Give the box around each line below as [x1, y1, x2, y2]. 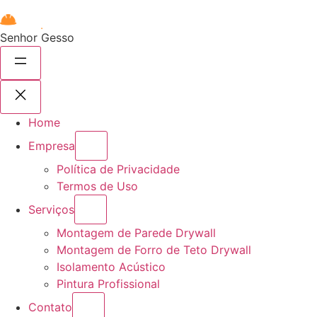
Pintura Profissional [57, 277, 160, 291]
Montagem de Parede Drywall [57, 226, 216, 240]
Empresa [28, 139, 75, 153]
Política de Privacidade [57, 162, 180, 176]
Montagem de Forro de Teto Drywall [57, 243, 251, 257]
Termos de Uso [57, 179, 138, 193]
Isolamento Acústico [57, 260, 166, 274]
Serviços [28, 202, 74, 217]
